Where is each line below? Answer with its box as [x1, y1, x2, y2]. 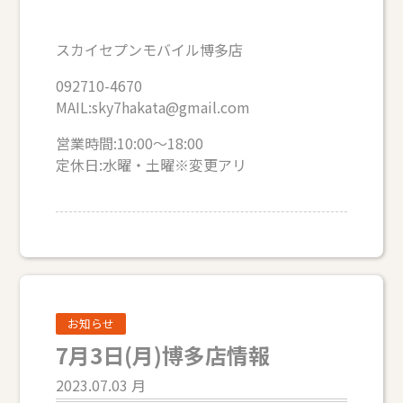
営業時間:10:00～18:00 [56, 132, 204, 155]
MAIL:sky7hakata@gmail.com [56, 96, 251, 119]
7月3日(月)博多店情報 [56, 338, 271, 371]
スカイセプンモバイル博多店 [56, 39, 244, 61]
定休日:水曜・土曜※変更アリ [56, 154, 247, 176]
